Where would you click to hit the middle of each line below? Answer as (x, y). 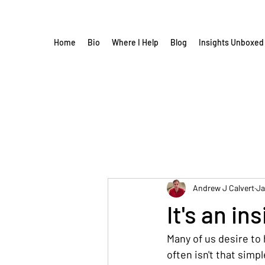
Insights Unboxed (231, 42)
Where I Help (135, 42)
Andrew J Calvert (224, 188)
